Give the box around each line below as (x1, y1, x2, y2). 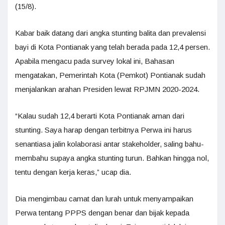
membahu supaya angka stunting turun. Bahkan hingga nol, (15, 153, 209, 162)
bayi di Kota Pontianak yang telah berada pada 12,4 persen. (15, 42, 210, 51)
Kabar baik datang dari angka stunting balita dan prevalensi (15, 28, 206, 37)
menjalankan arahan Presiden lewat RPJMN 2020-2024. (15, 84, 199, 93)
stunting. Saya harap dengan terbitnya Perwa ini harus (15, 125, 192, 134)
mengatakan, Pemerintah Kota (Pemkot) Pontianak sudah (15, 70, 205, 79)
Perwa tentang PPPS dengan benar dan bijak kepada (15, 208, 189, 217)
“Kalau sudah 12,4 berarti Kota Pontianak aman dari (15, 111, 184, 120)
